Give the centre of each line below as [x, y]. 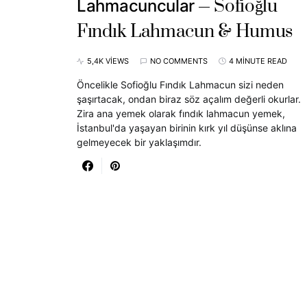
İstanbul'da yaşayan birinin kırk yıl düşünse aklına [187, 128]
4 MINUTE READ [258, 61]
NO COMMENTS [179, 61]
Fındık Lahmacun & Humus [185, 32]
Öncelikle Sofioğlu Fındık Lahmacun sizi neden [180, 85]
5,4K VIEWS [108, 61]
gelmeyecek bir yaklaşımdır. [139, 143]
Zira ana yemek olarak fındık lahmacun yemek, [181, 114]
